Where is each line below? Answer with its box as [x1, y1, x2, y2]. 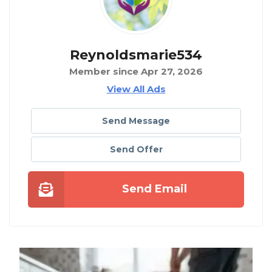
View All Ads [106, 83, 166, 95]
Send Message [102, 115, 170, 127]
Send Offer [109, 144, 163, 155]
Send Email [121, 182, 187, 196]
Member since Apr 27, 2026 [69, 66, 203, 78]
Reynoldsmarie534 [70, 47, 202, 64]
